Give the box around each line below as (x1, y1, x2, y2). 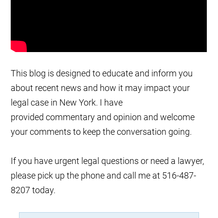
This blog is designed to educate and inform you (11, 68, 193, 79)
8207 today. (11, 185, 56, 196)
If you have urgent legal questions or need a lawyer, (11, 156, 204, 166)
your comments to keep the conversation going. (11, 127, 192, 137)
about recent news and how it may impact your (11, 83, 190, 93)
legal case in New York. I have (11, 97, 123, 108)
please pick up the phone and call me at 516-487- (11, 170, 197, 181)
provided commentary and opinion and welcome (11, 112, 195, 123)
